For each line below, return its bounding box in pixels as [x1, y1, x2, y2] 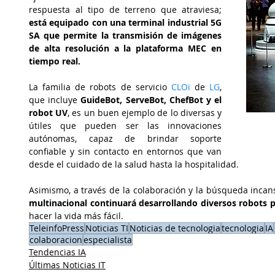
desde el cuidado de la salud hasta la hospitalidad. [29, 158, 239, 170]
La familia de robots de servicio [29, 81, 167, 93]
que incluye [29, 94, 78, 106]
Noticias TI [85, 222, 128, 234]
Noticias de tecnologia [130, 222, 220, 234]
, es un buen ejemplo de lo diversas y [68, 107, 222, 118]
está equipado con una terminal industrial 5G [29, 17, 222, 28]
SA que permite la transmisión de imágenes [29, 29, 222, 41]
